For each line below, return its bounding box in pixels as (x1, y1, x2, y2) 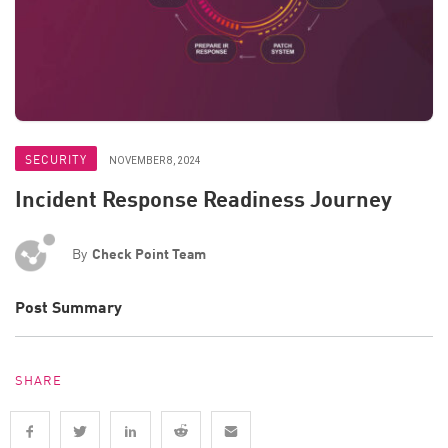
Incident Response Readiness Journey (15, 182, 392, 215)
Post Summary (15, 294, 122, 319)
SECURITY (25, 150, 87, 167)
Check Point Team (92, 243, 206, 264)
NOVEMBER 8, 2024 (109, 155, 201, 166)
